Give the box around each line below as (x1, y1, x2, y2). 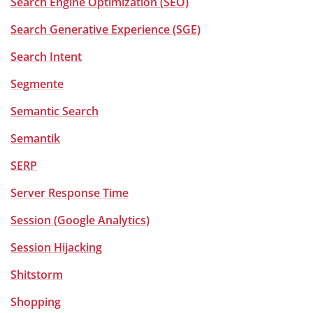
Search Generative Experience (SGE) (10, 22, 201, 37)
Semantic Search (10, 103, 99, 119)
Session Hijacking (10, 240, 102, 255)
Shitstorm (10, 267, 63, 282)
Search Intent (10, 49, 82, 64)
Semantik (10, 131, 60, 146)
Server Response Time (10, 185, 129, 201)
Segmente (10, 76, 64, 92)
